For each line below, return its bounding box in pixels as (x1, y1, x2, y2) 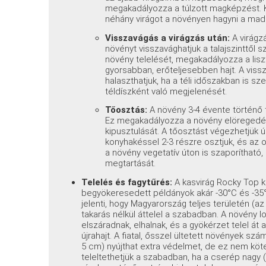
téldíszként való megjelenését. (105, 85, 227, 97)
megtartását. (105, 158, 156, 169)
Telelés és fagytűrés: (81, 176, 173, 188)
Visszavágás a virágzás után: (105, 32, 230, 43)
